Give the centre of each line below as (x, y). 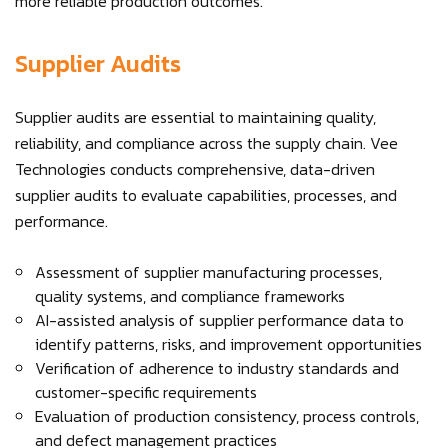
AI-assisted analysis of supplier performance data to (219, 320)
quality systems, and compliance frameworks (190, 296)
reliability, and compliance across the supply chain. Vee (206, 143)
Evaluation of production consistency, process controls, (227, 416)
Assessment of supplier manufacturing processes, (208, 272)
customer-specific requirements (146, 392)
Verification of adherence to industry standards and (217, 368)
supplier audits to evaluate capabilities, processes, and (206, 195)
